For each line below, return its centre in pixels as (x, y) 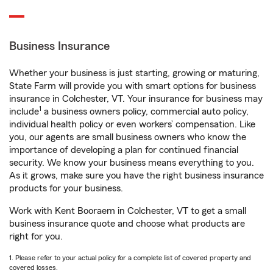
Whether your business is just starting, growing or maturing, (134, 73)
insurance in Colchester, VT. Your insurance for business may (136, 99)
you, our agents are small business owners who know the (128, 137)
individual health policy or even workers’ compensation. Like (132, 124)
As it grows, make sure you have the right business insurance (136, 175)
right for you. (36, 236)
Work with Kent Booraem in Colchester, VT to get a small (128, 211)
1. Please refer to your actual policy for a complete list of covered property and (130, 258)
